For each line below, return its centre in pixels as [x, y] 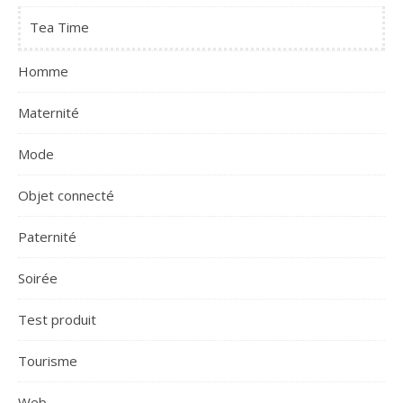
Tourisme [48, 361]
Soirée [38, 278]
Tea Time [59, 27]
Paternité [47, 237]
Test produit [57, 319]
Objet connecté [66, 195]
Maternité [49, 112]
